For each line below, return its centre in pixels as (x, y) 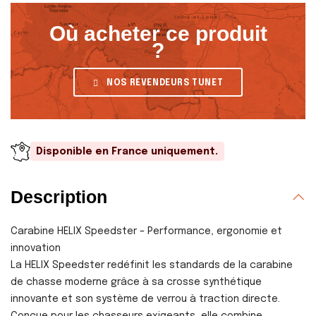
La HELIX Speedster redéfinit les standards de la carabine (152, 265)
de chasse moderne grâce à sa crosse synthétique (136, 282)
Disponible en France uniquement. (127, 151)
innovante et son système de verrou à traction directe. (145, 299)
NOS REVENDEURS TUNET (165, 83)
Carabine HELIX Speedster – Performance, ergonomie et (146, 231)
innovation (36, 248)
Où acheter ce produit (158, 33)
